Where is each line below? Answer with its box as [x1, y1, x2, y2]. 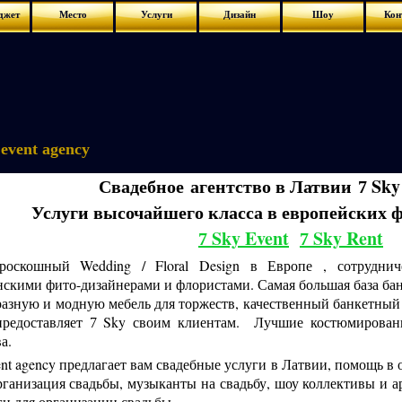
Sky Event [207, 225, 289, 251]
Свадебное [99, 173, 190, 199]
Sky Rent [313, 225, 383, 251]
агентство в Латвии [190, 173, 358, 199]
